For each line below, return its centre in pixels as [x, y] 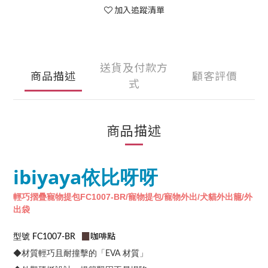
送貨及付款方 [134, 67]
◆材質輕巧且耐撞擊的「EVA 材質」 [80, 254]
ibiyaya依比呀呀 [86, 177]
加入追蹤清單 [139, 10]
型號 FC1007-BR [47, 237]
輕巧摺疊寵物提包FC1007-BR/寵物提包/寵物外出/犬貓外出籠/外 [133, 197]
